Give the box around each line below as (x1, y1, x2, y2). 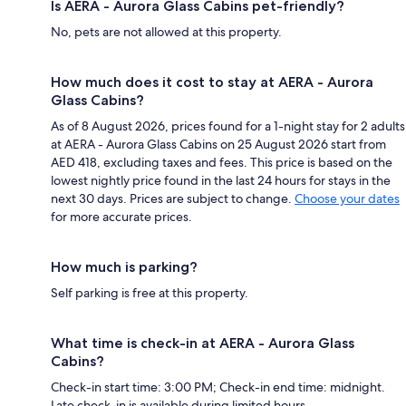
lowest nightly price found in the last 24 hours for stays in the (51, 171, 391, 188)
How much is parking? (51, 257, 198, 275)
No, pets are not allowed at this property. (51, 23, 282, 40)
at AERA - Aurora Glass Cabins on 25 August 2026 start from (51, 135, 386, 152)
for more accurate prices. (51, 208, 192, 225)
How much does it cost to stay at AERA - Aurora (51, 72, 373, 91)
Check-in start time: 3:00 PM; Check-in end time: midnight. (51, 378, 385, 395)
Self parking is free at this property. (51, 284, 248, 301)
